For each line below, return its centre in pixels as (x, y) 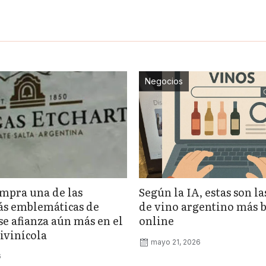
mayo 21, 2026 (176, 242)
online (156, 220)
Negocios (164, 81)
